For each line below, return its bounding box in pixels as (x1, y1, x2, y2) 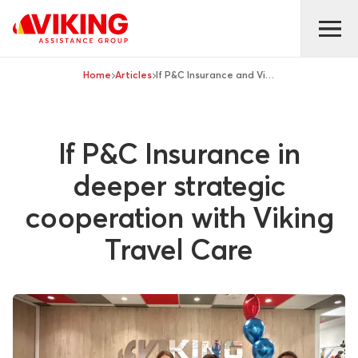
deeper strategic (72, 168, 286, 203)
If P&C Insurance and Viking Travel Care (265, 69, 275, 81)
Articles (115, 69, 153, 81)
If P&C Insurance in (58, 136, 300, 171)
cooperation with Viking (25, 200, 333, 235)
